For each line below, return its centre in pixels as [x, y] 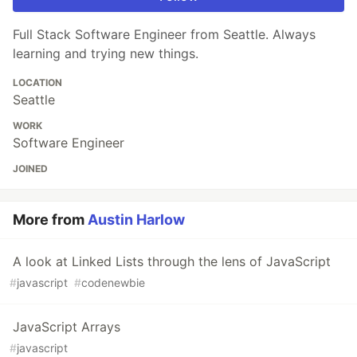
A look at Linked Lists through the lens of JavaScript [172, 262]
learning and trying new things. [106, 54]
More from [50, 220]
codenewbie [113, 283]
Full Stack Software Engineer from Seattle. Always [164, 35]
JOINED [30, 169]
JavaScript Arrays [67, 327]
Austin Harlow [136, 220]
